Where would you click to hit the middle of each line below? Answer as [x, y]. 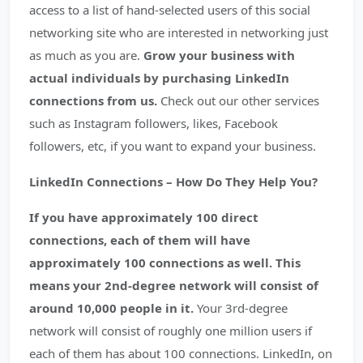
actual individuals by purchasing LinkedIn [159, 78]
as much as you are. [86, 55]
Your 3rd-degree [241, 308]
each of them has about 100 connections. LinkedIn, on [181, 353]
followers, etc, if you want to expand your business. [173, 146]
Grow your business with [219, 55]
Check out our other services [238, 100]
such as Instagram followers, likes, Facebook [154, 123]
